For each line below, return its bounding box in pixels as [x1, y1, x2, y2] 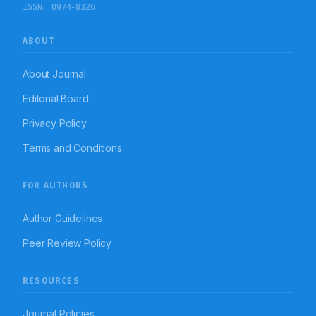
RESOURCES [23, 276, 80, 286]
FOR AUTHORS [23, 181, 89, 191]
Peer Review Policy [23, 237, 112, 250]
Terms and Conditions [23, 142, 122, 154]
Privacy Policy [23, 117, 87, 130]
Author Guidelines [23, 212, 103, 225]
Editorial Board [23, 92, 89, 105]
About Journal [23, 68, 86, 80]
